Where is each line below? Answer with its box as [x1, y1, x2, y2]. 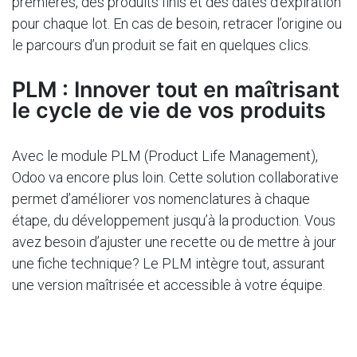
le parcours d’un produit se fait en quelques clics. [12, 37, 317, 53]
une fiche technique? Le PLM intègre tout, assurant [12, 255, 325, 272]
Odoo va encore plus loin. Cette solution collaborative [12, 169, 339, 186]
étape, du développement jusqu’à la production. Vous [12, 212, 335, 229]
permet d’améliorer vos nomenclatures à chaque [12, 190, 310, 207]
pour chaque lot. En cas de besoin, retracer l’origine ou [12, 15, 342, 32]
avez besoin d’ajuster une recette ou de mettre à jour [12, 233, 336, 250]
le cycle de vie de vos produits [12, 97, 331, 124]
